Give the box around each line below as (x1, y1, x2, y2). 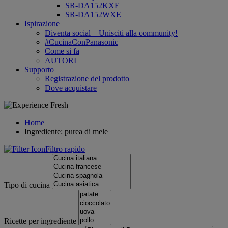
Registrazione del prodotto (45, 74, 129, 83)
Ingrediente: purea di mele (24, 127, 108, 136)
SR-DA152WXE (65, 10, 121, 19)
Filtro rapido (45, 145, 85, 153)
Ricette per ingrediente (4, 217, 76, 225)
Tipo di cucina (4, 181, 50, 189)
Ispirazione (24, 19, 60, 28)
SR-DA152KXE (65, 1, 120, 10)
